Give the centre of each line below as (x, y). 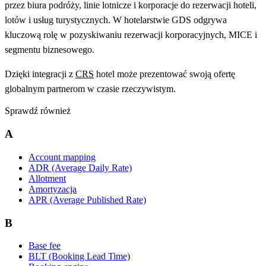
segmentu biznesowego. (50, 50)
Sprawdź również (38, 111)
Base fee (45, 246)
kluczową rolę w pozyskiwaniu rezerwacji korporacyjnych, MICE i (131, 35)
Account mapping (62, 157)
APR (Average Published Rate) (87, 199)
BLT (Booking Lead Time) (79, 256)
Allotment (47, 178)
